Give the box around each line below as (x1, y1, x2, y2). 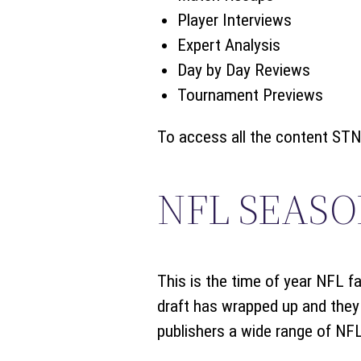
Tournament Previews (176, 85, 323, 105)
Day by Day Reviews (176, 60, 310, 80)
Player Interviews (176, 10, 292, 30)
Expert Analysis (176, 35, 280, 55)
